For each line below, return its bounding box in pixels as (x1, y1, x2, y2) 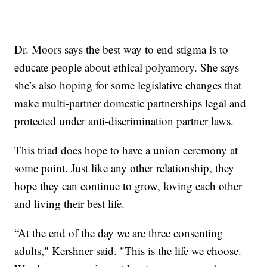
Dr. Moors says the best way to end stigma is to (14, 41, 229, 57)
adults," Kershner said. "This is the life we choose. (14, 243, 242, 258)
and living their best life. (14, 195, 125, 211)
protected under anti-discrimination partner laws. (14, 113, 234, 128)
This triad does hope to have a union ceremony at (14, 142, 238, 157)
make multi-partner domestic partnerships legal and (14, 95, 247, 110)
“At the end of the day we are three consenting (14, 225, 223, 240)
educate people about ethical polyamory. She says (14, 59, 240, 74)
